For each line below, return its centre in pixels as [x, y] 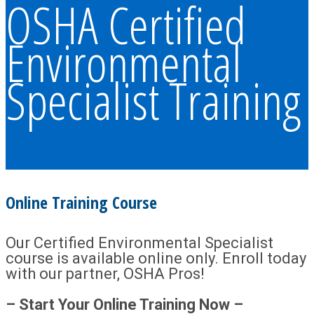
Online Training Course [81, 202]
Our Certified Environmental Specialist [139, 243]
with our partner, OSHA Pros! [105, 273]
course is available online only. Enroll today [156, 258]
